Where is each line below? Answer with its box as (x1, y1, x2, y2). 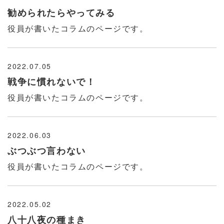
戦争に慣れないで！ (7, 75, 96, 88)
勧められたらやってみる (7, 6, 115, 19)
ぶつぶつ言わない (7, 144, 86, 157)
